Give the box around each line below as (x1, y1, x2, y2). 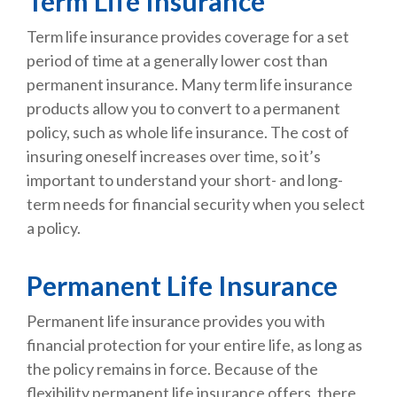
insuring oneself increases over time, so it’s (27, 146, 321, 167)
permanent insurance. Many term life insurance (27, 74, 353, 95)
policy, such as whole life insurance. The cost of (27, 122, 349, 143)
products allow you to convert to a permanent (27, 98, 340, 119)
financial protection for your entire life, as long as (27, 335, 362, 355)
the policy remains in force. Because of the (27, 359, 318, 379)
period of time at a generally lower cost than (27, 51, 328, 71)
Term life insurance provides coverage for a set (27, 27, 349, 47)
